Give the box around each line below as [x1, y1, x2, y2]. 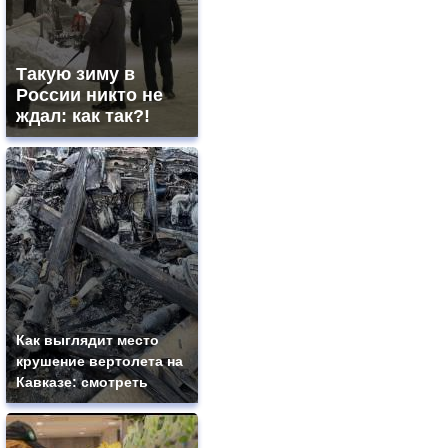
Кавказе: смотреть [16, 374, 148, 391]
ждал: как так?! [16, 106, 150, 127]
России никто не [16, 85, 163, 106]
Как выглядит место [16, 332, 159, 349]
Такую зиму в [16, 64, 135, 85]
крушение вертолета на [16, 353, 183, 370]
